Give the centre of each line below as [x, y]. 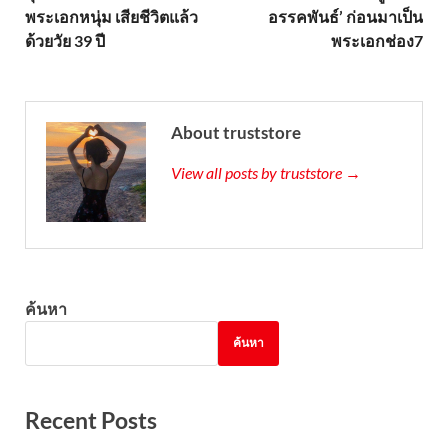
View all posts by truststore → [266, 172]
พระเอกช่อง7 [377, 40]
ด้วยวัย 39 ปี [65, 40]
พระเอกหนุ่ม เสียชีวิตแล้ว [111, 16]
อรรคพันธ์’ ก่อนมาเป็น [345, 16]
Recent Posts [91, 419]
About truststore [236, 132]
